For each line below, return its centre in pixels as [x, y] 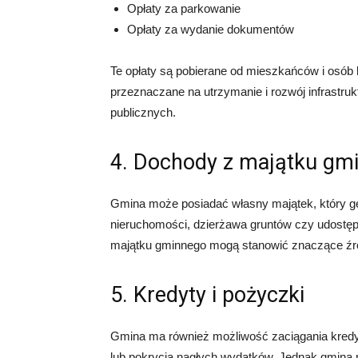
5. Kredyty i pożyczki [207, 294]
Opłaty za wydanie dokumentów [211, 29]
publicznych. [143, 112]
